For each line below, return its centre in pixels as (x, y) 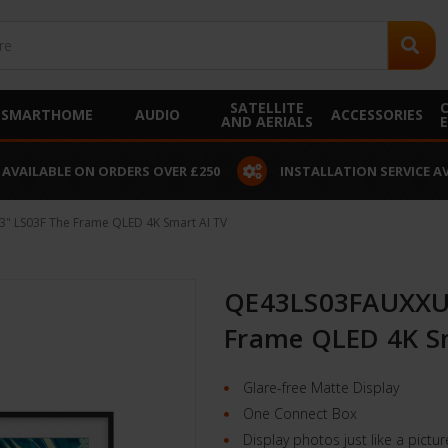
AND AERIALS (267, 121)
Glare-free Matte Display (319, 387)
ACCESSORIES (377, 114)
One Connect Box (298, 413)
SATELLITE (267, 107)
